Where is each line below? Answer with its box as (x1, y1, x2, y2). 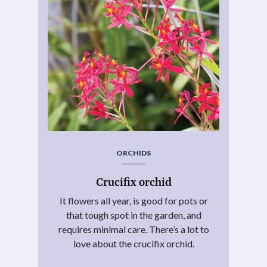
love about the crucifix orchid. (73, 237, 194, 249)
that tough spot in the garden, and (66, 209, 201, 221)
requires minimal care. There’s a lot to (58, 223, 209, 235)
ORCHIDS (116, 148, 151, 158)
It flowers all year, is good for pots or (59, 194, 208, 206)
